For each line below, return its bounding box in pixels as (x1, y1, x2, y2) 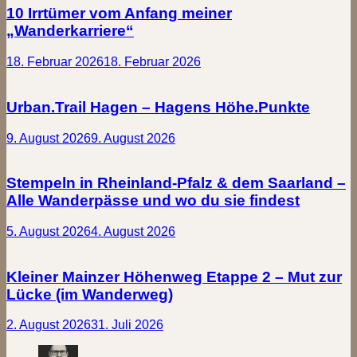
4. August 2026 (91, 225, 175, 239)
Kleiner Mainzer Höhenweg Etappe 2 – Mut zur (6, 268, 342, 285)
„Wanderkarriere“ (6, 22, 134, 40)
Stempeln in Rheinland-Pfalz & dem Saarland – (6, 175, 346, 192)
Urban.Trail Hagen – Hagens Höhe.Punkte (6, 98, 310, 116)
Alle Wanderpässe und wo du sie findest (6, 192, 300, 210)
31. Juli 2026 (91, 318, 163, 332)
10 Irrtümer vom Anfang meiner (6, 5, 232, 22)
